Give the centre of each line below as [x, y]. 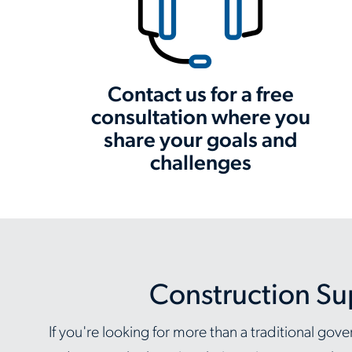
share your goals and [200, 142]
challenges [200, 165]
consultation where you [200, 119]
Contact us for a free [200, 96]
